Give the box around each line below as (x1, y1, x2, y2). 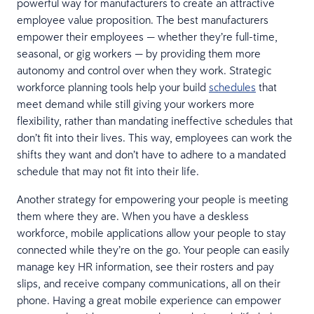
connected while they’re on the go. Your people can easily (17, 242, 289, 257)
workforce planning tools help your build (17, 79, 209, 94)
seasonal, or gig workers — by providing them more (17, 46, 261, 60)
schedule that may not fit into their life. (17, 163, 199, 178)
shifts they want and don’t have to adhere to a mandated (17, 146, 286, 161)
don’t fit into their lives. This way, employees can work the (17, 130, 292, 144)
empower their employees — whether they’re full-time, (17, 29, 278, 43)
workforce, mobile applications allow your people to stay (17, 225, 286, 240)
